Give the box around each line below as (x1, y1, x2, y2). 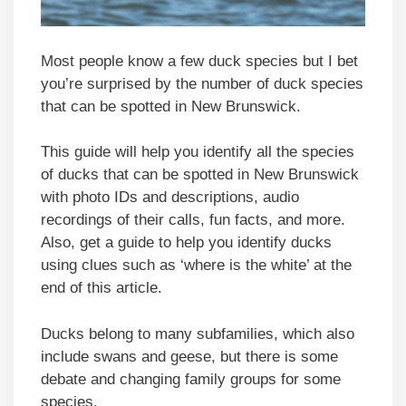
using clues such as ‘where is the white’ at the (41, 256, 352, 275)
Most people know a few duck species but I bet (41, 52, 358, 70)
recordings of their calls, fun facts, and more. (41, 211, 345, 229)
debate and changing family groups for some (41, 370, 341, 388)
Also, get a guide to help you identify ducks (41, 234, 332, 252)
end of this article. (41, 279, 162, 297)
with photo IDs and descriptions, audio (41, 188, 299, 207)
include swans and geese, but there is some (41, 347, 338, 365)
